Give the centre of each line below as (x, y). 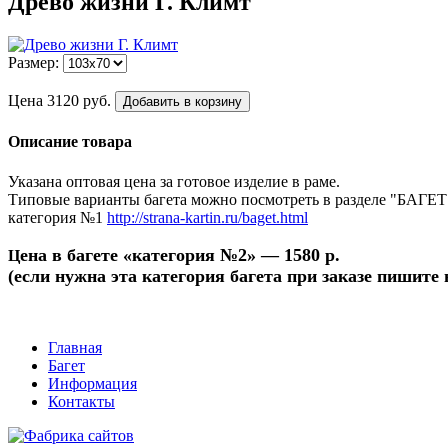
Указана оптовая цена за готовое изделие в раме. (174, 181)
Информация (92, 383)
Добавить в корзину (182, 102)
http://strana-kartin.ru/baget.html (207, 217)
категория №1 (57, 217)
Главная (75, 347)
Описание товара (70, 142)
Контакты (81, 401)
